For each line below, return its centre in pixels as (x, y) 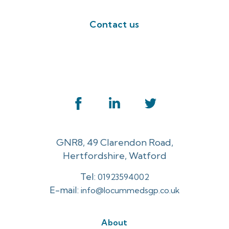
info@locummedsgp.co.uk (130, 190)
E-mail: (65, 190)
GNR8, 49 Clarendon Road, (114, 142)
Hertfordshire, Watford (114, 155)
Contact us (114, 24)
